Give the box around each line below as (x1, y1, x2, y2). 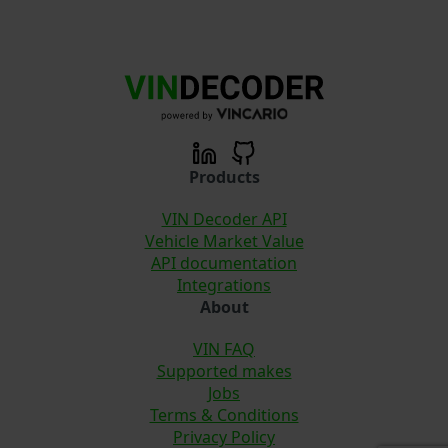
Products (188, 166, 260, 189)
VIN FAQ (193, 338, 255, 361)
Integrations (177, 274, 271, 297)
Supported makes (156, 360, 292, 383)
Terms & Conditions (149, 404, 299, 427)
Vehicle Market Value (144, 230, 304, 253)
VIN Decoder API (161, 208, 287, 231)
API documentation (151, 252, 297, 275)
